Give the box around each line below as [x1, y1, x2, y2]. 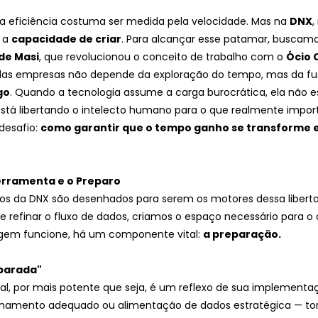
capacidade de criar [11, 32, 121, 47]
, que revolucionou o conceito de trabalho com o [39, 50, 286, 65]
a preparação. [203, 227, 281, 242]
